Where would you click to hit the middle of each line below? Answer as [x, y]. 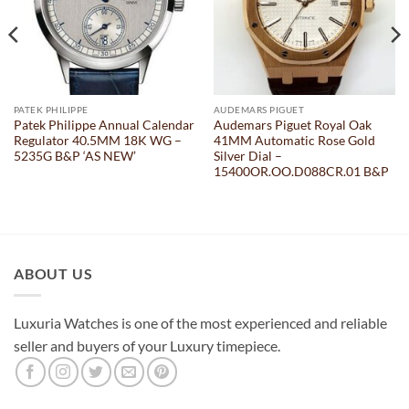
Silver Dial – [247, 156]
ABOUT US [53, 273]
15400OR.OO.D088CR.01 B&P [301, 171]
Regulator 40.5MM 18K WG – [97, 140]
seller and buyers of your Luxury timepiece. [150, 346]
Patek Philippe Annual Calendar [104, 125]
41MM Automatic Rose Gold [294, 140]
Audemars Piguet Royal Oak [292, 125]
